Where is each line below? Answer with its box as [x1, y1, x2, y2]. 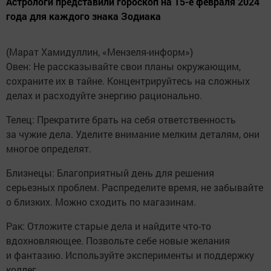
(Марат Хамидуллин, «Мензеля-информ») [6, 45, 193, 58]
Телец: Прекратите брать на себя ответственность [6, 113, 236, 126]
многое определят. [6, 142, 91, 155]
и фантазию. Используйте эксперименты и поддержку [6, 248, 254, 261]
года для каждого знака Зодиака [6, 9, 161, 22]
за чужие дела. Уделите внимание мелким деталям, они [6, 127, 260, 140]
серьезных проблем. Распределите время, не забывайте [6, 180, 263, 194]
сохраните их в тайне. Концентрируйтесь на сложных [6, 74, 250, 87]
